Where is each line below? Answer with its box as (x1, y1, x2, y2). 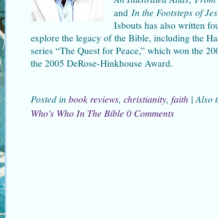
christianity (124, 92, 166, 105)
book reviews (69, 92, 119, 105)
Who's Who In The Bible (31, 106, 124, 119)
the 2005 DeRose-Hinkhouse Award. (31, 56, 173, 70)
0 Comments (127, 106, 174, 119)
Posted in (31, 92, 69, 105)
